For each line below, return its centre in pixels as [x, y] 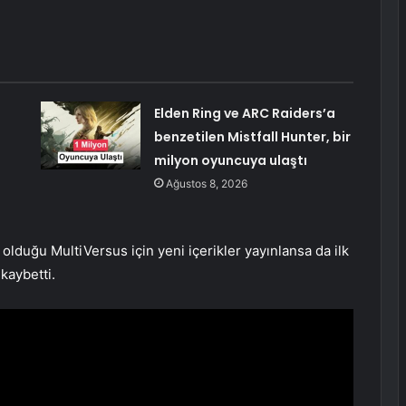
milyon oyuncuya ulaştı [230, 161]
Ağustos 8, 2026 [206, 184]
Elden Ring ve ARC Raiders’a [244, 114]
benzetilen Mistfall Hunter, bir [252, 137]
